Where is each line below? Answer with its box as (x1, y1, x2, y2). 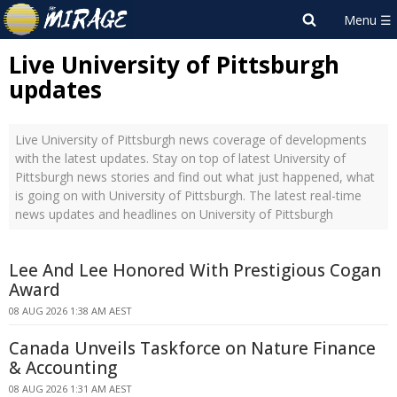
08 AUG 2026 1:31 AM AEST (9, 382, 132, 395)
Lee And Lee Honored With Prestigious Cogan (9, 259, 381, 282)
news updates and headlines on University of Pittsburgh (15, 206, 333, 222)
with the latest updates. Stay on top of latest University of (15, 150, 346, 167)
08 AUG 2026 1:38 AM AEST (9, 304, 132, 317)
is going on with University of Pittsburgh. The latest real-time (15, 187, 362, 204)
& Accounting (9, 356, 117, 379)
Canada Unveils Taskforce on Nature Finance (9, 337, 376, 360)
